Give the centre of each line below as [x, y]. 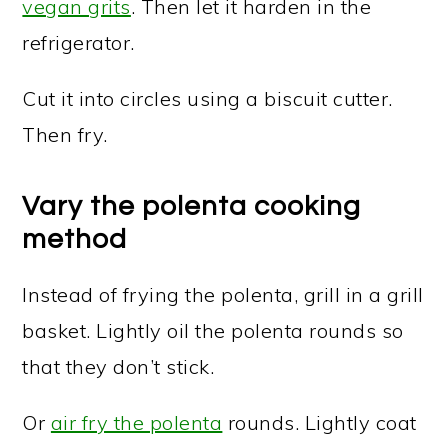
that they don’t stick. [118, 366]
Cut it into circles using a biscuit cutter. [207, 98]
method [75, 239]
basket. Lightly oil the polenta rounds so [213, 330]
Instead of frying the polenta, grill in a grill [223, 294]
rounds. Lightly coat [319, 422]
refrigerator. [78, 42]
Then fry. [65, 134]
